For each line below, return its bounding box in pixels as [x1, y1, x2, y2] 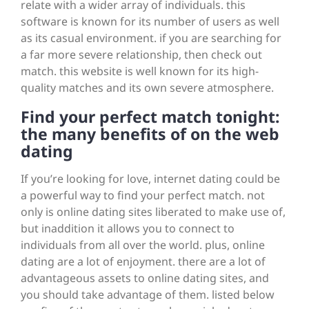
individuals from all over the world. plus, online [21, 237, 265, 253]
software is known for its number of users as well [21, 14, 279, 30]
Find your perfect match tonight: [21, 106, 279, 128]
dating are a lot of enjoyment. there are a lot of [21, 254, 266, 270]
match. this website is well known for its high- [21, 63, 259, 79]
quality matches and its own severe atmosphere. [21, 80, 274, 96]
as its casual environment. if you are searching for [21, 30, 281, 46]
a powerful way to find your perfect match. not [21, 188, 265, 203]
